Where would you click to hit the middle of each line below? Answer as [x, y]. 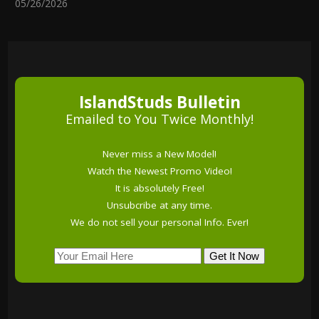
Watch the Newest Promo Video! [159, 171]
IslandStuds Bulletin [159, 103]
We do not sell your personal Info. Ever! [159, 223]
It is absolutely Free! [159, 188]
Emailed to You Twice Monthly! [159, 119]
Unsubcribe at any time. [159, 205]
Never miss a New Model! [159, 154]
